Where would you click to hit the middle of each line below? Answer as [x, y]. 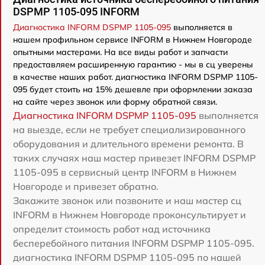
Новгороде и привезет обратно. [86, 187]
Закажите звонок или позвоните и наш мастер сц [127, 201]
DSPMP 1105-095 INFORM [76, 12]
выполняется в [202, 28]
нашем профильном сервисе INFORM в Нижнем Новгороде [132, 40]
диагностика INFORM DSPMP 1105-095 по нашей [127, 258]
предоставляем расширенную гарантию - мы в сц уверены [133, 65]
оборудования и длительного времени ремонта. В [128, 144]
